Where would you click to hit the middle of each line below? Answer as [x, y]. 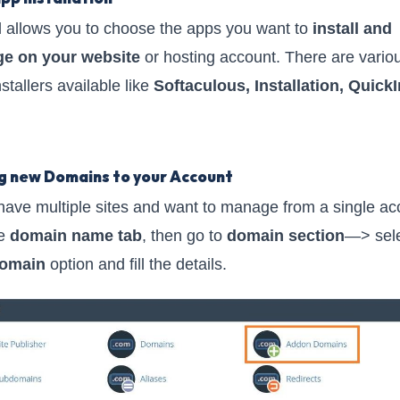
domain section [286, 235]
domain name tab [76, 235]
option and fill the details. [136, 264]
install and [352, 28]
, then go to [184, 235]
